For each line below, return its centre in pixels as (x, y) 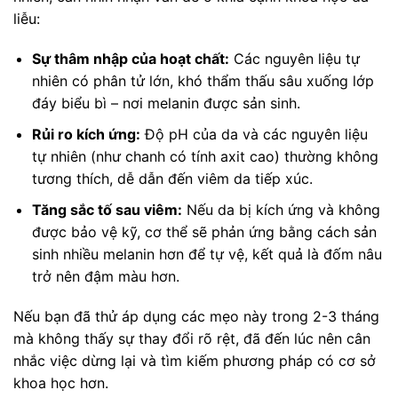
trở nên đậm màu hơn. (105, 276)
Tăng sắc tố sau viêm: (107, 209)
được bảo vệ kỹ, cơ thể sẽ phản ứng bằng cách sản (204, 231)
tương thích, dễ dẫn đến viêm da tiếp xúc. (172, 178)
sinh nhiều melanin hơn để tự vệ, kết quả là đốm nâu (207, 254)
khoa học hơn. (61, 383)
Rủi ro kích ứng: (86, 134)
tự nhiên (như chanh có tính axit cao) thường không (205, 156)
